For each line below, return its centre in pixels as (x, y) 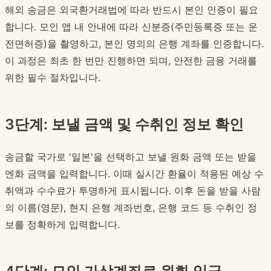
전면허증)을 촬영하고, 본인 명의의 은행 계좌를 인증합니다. (134, 44)
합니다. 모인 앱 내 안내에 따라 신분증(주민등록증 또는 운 (131, 27)
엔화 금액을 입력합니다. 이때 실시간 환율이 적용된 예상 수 (134, 174)
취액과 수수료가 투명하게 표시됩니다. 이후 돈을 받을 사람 (133, 191)
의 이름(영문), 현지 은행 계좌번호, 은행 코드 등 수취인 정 (131, 208)
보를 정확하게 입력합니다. (62, 225)
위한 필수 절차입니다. (53, 78)
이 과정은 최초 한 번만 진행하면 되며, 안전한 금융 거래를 (131, 61)
